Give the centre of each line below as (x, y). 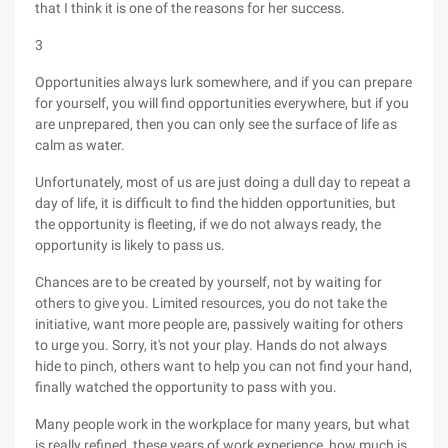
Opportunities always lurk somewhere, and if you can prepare (223, 82)
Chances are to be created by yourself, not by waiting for (208, 282)
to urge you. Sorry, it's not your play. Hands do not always (211, 345)
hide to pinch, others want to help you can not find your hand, (223, 366)
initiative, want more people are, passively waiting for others (219, 324)
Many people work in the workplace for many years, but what (222, 424)
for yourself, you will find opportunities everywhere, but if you (222, 103)
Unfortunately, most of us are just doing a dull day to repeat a (223, 182)
